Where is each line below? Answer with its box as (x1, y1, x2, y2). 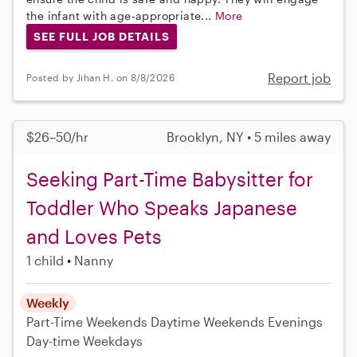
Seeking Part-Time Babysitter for (26, 167, 313, 190)
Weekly (26, 294, 69, 310)
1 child (26, 252, 64, 268)
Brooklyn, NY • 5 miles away (167, 128, 331, 144)
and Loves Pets (26, 224, 162, 248)
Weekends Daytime (86, 313, 200, 329)
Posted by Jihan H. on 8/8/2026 (26, 72, 175, 84)
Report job (268, 69, 331, 85)
